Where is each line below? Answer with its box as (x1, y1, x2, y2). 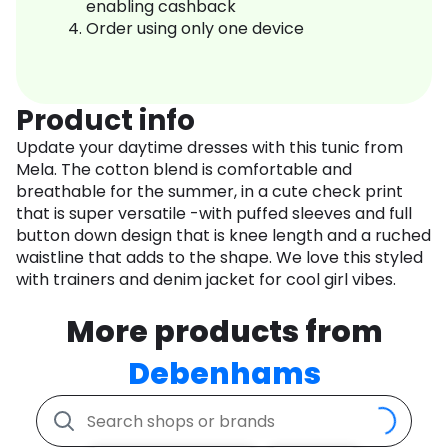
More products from (65, 311, 383, 354)
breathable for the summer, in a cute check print (16, 180, 403, 204)
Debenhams (127, 353, 321, 396)
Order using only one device (86, 17, 304, 41)
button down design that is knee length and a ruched (16, 224, 431, 248)
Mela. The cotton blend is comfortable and (16, 158, 352, 182)
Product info (16, 101, 195, 141)
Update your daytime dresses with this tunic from (16, 136, 403, 160)
